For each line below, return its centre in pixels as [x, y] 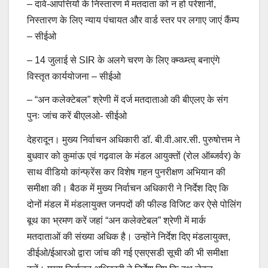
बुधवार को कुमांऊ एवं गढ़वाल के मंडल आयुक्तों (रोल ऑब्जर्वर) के [134, 156]
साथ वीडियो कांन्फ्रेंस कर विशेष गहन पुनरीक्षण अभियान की [126, 172]
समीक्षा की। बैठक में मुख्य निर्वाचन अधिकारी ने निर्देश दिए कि [128, 188]
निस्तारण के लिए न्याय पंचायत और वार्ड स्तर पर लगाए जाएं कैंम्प [133, 20]
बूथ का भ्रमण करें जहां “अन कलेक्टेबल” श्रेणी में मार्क [116, 221]
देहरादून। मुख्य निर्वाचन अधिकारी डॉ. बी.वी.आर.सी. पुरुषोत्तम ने [133, 140]
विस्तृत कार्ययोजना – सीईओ [74, 76]
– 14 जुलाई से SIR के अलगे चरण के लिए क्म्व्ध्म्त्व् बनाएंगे [123, 60]
